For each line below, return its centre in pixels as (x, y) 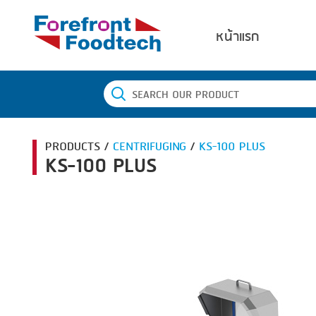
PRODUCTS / (79, 147)
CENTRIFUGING (150, 147)
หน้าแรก (238, 37)
